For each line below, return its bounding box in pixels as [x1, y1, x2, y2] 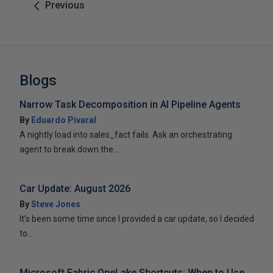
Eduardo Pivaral [31, 115, 96, 125]
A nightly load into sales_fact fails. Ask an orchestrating [19, 129, 232, 140]
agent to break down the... [19, 144, 119, 154]
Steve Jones [31, 199, 80, 209]
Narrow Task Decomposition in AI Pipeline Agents [19, 98, 241, 110]
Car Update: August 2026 [19, 182, 130, 194]
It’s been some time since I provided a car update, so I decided [19, 213, 254, 224]
